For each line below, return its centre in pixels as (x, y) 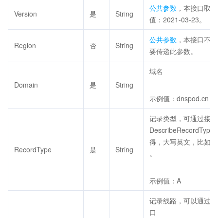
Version (26, 14)
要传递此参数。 (173, 51)
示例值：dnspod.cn (179, 98)
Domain (26, 85)
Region (25, 45)
